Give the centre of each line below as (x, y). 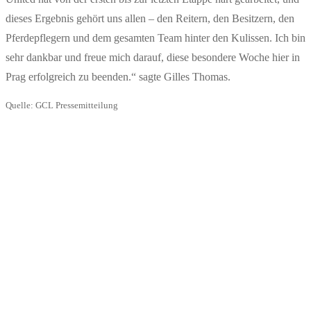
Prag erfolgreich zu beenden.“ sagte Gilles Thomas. (118, 77)
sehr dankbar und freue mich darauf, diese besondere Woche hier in (153, 58)
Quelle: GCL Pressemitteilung (62, 106)
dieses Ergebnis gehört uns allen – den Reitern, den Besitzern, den (150, 19)
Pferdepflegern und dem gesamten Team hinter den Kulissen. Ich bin (155, 38)
